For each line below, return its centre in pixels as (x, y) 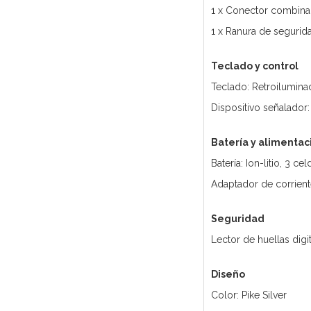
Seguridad (237, 219)
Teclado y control (254, 66)
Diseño (228, 275)
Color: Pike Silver (249, 295)
